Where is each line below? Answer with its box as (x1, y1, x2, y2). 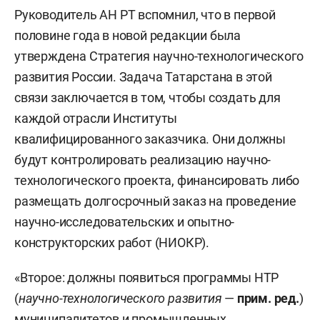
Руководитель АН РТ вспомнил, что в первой (14, 6, 276, 22)
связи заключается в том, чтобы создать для (14, 89, 281, 105)
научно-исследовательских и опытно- (14, 214, 235, 229)
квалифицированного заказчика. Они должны (14, 131, 286, 146)
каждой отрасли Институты (14, 110, 178, 126)
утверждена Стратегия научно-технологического (14, 48, 304, 64)
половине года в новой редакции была (14, 27, 241, 43)
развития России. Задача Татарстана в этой (14, 69, 272, 84)
